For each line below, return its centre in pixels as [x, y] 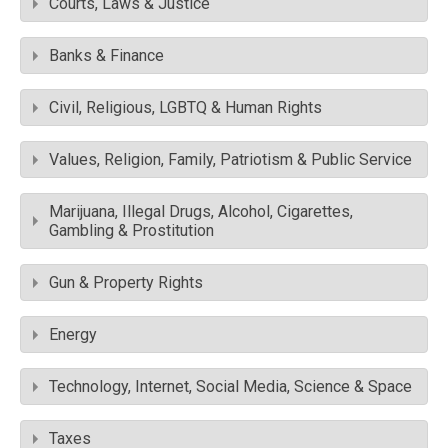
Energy [73, 335]
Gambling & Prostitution [131, 231]
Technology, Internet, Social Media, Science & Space [230, 387]
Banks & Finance [106, 56]
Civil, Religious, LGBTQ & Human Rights [185, 108]
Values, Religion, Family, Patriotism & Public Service [230, 160]
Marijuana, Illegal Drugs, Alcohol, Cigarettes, [201, 212]
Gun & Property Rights [126, 283]
